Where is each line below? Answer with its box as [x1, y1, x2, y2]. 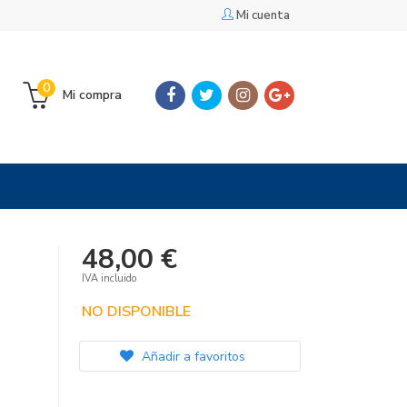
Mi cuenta [236, 7, 290, 24]
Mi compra [63, 86, 122, 104]
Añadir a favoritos [137, 348, 245, 365]
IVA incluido [81, 272, 136, 285]
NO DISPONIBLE [81, 302, 191, 322]
